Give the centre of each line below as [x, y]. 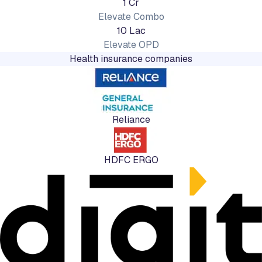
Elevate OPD [131, 45]
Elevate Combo [131, 17]
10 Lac [131, 31]
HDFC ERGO [131, 160]
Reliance [131, 120]
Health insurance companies [131, 59]
